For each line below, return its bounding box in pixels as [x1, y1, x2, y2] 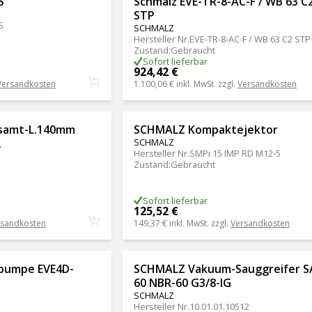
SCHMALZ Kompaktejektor [133, 122, 278, 138]
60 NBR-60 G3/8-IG [133, 274, 231, 290]
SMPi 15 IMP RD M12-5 [189, 147, 281, 160]
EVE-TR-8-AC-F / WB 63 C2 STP [189, 33, 311, 46]
